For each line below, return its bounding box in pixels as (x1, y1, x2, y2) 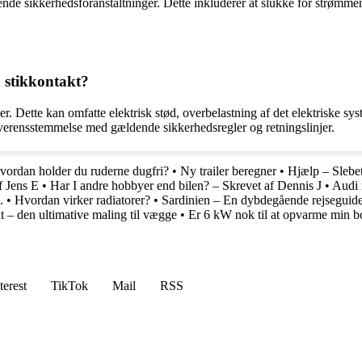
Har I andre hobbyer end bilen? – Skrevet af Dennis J (50, 178, 322, 192)
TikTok (51, 278, 88, 293)
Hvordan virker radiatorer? (15, 192, 150, 207)
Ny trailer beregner (180, 163, 276, 178)
